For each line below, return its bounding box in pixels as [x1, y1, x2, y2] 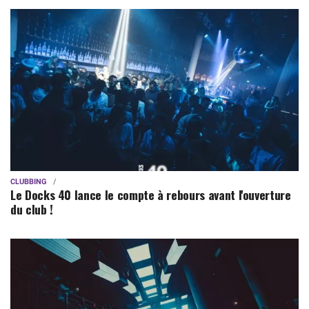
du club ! [10, 199, 53, 218]
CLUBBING [10, 177, 47, 186]
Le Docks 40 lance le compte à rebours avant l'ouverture [10, 185, 291, 203]
